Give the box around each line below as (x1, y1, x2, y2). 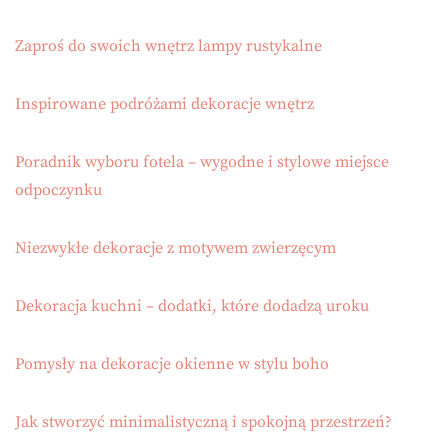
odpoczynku (15, 180, 102, 201)
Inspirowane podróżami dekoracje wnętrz (15, 94, 314, 115)
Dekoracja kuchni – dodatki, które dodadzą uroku (15, 296, 369, 317)
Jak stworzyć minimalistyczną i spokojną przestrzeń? (15, 412, 392, 433)
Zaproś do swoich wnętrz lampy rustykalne (15, 36, 322, 57)
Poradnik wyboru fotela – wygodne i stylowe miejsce (15, 152, 389, 173)
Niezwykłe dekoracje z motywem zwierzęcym (15, 238, 336, 259)
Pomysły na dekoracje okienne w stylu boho (15, 354, 329, 375)
